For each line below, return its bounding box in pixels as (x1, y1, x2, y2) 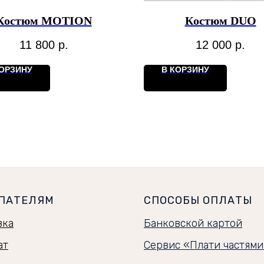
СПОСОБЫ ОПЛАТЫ (144, 193, 252, 207)
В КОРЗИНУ (161, 64, 209, 74)
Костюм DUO (184, 14, 256, 28)
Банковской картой (144, 216, 242, 230)
